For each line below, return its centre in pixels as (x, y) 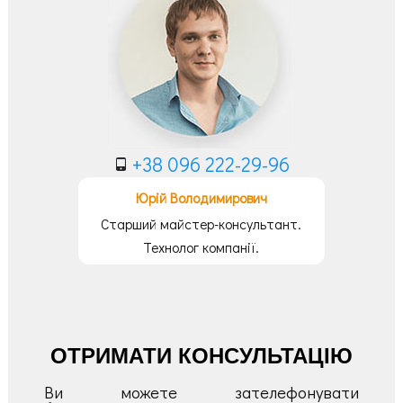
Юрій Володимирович (201, 198)
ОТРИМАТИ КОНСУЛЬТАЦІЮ (201, 356)
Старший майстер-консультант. (201, 224)
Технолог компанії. (201, 247)
